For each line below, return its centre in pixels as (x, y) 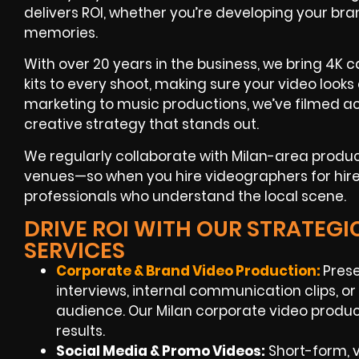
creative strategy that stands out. (141, 125)
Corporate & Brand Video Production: (190, 271)
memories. (61, 33)
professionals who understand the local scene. (185, 196)
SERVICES (75, 251)
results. (81, 331)
